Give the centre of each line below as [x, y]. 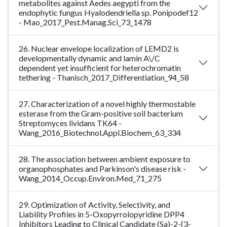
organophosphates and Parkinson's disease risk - [102, 169]
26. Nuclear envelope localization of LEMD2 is [99, 49]
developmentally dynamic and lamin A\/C [89, 58]
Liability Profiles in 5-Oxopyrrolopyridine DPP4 [102, 214]
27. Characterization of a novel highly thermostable [107, 104]
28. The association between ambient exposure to [105, 159]
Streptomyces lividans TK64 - [70, 123]
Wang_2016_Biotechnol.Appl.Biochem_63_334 [100, 133]
